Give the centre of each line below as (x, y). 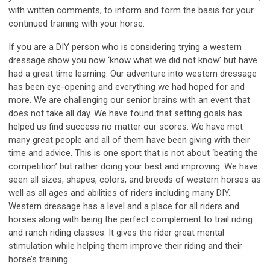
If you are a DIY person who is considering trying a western (125, 47)
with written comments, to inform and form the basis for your (131, 11)
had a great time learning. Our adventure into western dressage (133, 74)
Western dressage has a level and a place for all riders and (124, 206)
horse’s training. (39, 259)
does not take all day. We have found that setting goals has (125, 114)
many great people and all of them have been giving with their (129, 140)
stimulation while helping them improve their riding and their (125, 246)
